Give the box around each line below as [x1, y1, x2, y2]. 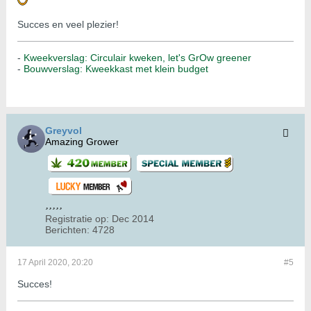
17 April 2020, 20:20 [17, 258, 93, 268]
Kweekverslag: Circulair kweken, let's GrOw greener [24, 52, 251, 64]
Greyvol [45, 125, 82, 137]
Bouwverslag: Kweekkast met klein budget [24, 63, 208, 75]
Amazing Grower [45, 136, 119, 148]
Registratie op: [45, 213, 109, 225]
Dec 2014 [112, 213, 154, 225]
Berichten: [45, 224, 90, 236]
